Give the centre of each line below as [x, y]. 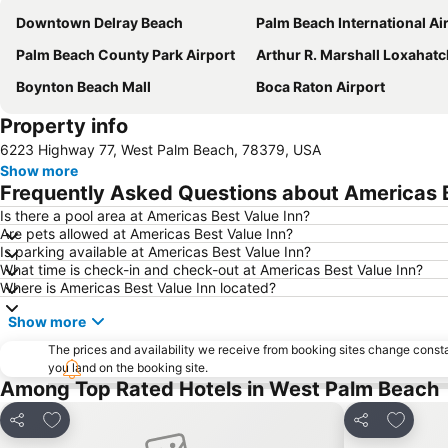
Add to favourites [107, 417]
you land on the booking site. [128, 367]
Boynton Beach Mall [83, 86]
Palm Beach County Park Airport [125, 54]
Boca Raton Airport [320, 86]
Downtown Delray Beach [99, 22]
